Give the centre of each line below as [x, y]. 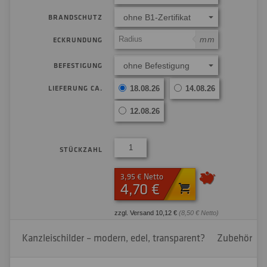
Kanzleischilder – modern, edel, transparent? [114, 238]
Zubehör [235, 238]
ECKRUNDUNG [78, 40]
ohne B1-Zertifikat [157, 17]
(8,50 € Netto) [199, 213]
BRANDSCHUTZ [75, 18]
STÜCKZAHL [81, 150]
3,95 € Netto [142, 177]
